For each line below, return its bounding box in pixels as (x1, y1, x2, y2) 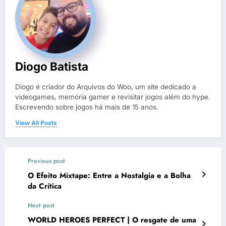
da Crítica (28, 181, 62, 192)
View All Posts (15, 119, 57, 127)
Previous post (28, 156, 65, 166)
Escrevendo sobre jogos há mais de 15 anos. (15, 103, 158, 111)
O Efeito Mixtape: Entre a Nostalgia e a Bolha (28, 170, 191, 182)
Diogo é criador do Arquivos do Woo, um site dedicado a (15, 83, 196, 91)
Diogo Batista (15, 60, 88, 74)
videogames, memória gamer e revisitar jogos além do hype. (15, 93, 210, 101)
